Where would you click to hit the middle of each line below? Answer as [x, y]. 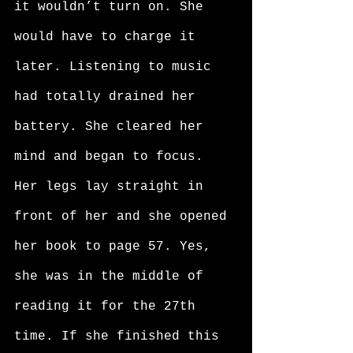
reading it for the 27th [109, 307]
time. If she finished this [121, 336]
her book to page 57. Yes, [117, 247]
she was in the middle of [113, 277]
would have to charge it [109, 37]
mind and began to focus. [113, 157]
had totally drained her [109, 97]
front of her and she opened [124, 217]
